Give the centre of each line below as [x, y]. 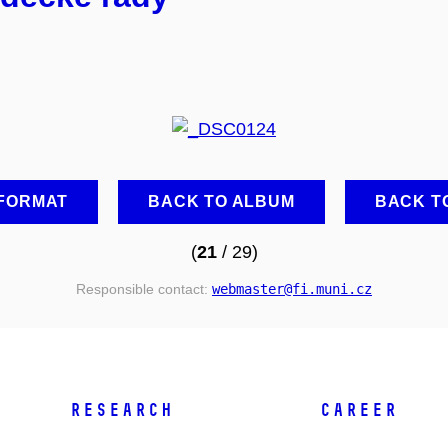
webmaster [248, 288]
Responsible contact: [144, 288]
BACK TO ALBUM [221, 201]
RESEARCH [121, 410]
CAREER [358, 410]
